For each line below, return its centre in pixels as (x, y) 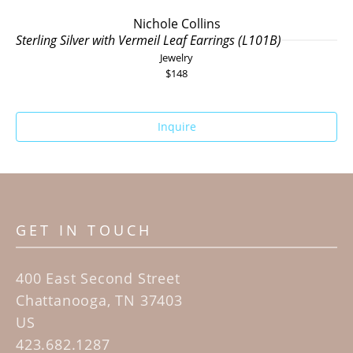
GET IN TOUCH (84, 230)
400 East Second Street (98, 278)
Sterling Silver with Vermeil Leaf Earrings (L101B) (149, 40)
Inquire (176, 126)
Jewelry (176, 57)
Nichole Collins (176, 23)
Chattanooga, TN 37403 (99, 300)
